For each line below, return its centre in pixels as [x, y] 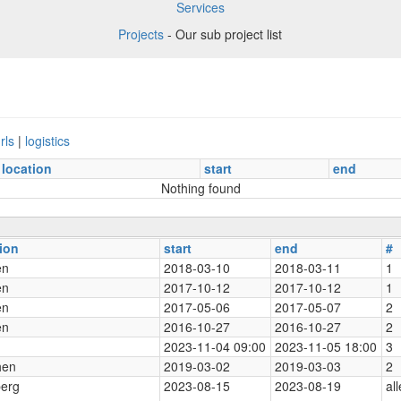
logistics [47, 140]
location [27, 168]
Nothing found [200, 188]
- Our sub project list [223, 34]
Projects [141, 34]
